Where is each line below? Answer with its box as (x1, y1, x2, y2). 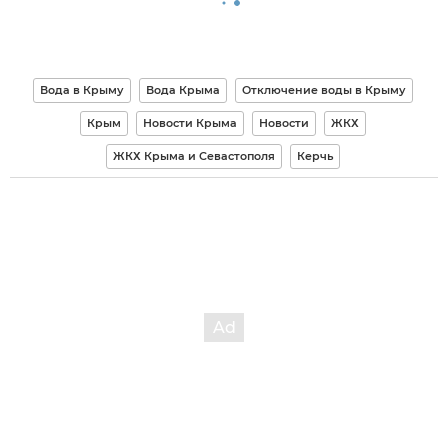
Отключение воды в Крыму (241, 83, 406, 98)
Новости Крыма (142, 116, 237, 131)
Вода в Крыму (39, 83, 124, 98)
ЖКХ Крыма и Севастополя (112, 149, 275, 164)
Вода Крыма (145, 83, 220, 98)
